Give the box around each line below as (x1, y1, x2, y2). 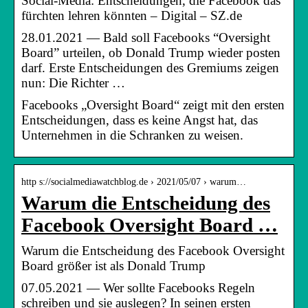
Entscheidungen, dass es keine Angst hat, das (21, 112, 258, 127)
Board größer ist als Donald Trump (21, 258, 206, 273)
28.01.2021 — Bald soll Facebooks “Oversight (21, 30, 270, 45)
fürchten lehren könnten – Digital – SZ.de (21, 8, 242, 23)
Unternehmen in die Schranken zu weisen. (21, 127, 243, 142)
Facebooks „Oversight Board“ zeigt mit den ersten (21, 97, 285, 112)
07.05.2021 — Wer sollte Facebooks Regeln (21, 280, 255, 295)
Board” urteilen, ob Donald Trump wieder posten (21, 45, 280, 60)
